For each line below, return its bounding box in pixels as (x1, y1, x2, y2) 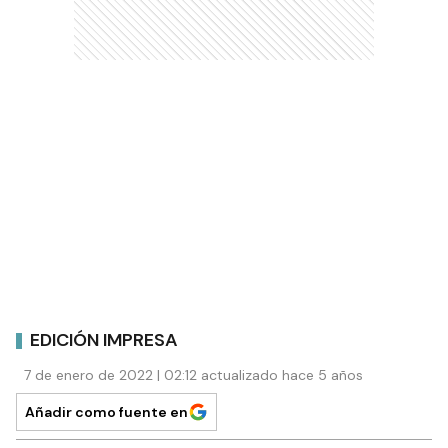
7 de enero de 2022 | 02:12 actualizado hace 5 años (24, 366, 363, 385)
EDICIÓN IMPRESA (30, 327, 178, 352)
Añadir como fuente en (25, 403, 188, 422)
